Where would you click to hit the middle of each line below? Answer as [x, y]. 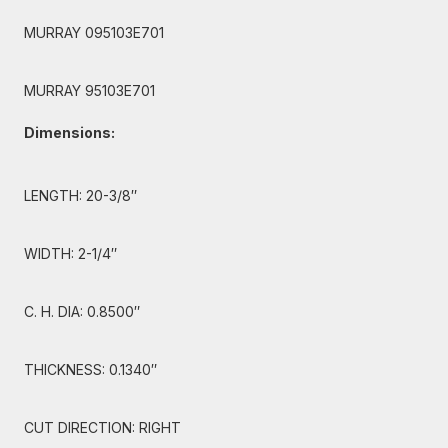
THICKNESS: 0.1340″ [90, 369]
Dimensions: [69, 132]
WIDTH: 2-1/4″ [70, 253]
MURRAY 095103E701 [94, 32]
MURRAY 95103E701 [89, 90]
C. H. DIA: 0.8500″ [82, 311]
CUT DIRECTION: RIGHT [102, 427]
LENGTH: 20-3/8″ [80, 195]
